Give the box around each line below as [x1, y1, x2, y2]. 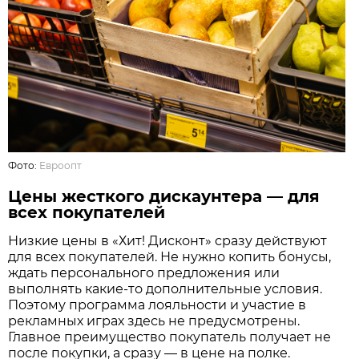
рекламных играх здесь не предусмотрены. [8, 313, 301, 329]
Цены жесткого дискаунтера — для [8, 186, 321, 206]
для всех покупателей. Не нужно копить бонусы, [8, 248, 332, 264]
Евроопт [39, 159, 83, 171]
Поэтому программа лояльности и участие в [8, 296, 307, 313]
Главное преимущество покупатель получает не [8, 329, 332, 345]
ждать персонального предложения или [8, 264, 280, 280]
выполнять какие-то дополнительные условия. [8, 280, 323, 296]
